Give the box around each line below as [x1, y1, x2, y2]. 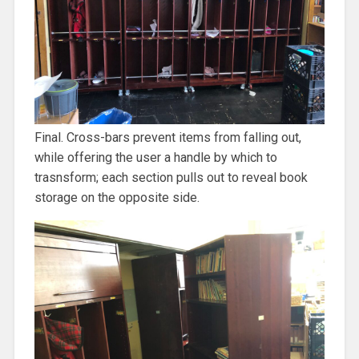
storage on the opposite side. [34, 190, 200, 206]
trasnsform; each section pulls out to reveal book [34, 170, 308, 186]
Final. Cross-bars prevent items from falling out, [34, 130, 301, 146]
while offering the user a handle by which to [34, 150, 277, 166]
